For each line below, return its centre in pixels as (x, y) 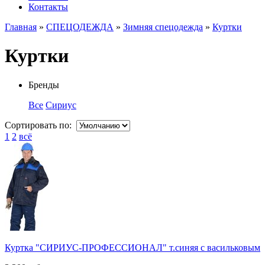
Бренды (44, 85)
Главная (21, 27)
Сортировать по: (41, 125)
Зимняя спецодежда (163, 27)
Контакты (48, 7)
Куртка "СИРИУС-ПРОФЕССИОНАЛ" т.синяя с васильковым (132, 247)
